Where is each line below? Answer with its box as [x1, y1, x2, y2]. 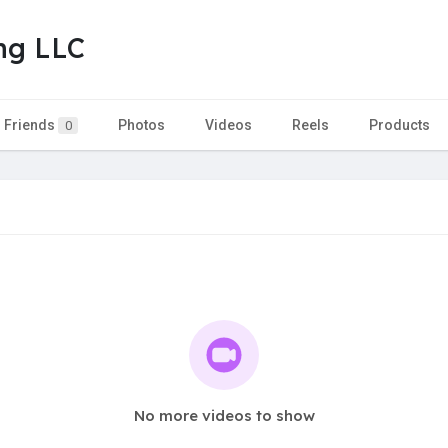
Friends [4, 116, 58, 133]
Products [369, 116, 430, 133]
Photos [118, 116, 165, 133]
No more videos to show [133, 405, 315, 425]
